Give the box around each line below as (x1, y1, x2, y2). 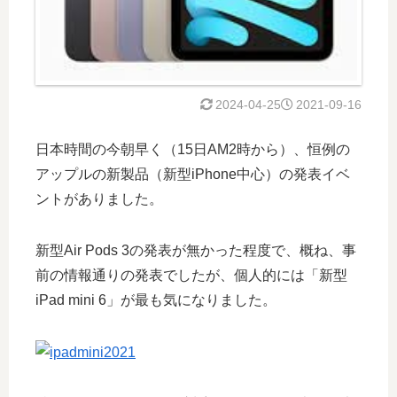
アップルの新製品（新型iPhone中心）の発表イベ (35, 166, 350, 182)
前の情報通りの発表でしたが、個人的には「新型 (35, 267, 347, 283)
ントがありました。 (35, 191, 163, 206)
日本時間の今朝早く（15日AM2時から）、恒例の (35, 141, 350, 157)
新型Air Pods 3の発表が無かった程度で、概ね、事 (35, 242, 356, 258)
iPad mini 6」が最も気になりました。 (35, 292, 276, 307)
